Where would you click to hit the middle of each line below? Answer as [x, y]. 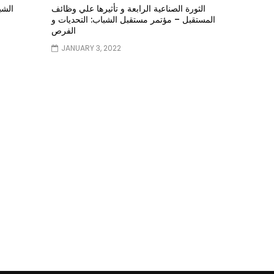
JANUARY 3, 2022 [91, 48]
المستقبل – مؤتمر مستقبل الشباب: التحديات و [133, 19]
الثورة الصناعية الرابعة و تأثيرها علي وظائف [128, 8]
